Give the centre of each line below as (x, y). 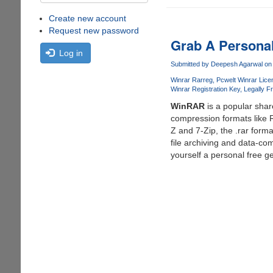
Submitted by (190, 64)
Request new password (94, 30)
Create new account (87, 18)
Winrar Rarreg (191, 80)
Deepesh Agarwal (236, 64)
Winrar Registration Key (205, 89)
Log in (71, 53)
